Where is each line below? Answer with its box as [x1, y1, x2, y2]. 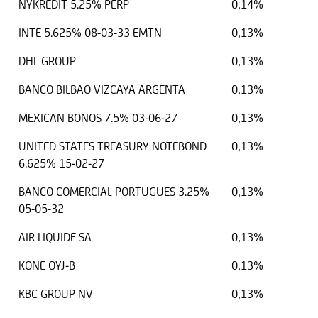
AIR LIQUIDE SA [18, 230, 92, 245]
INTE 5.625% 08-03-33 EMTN [18, 26, 162, 40]
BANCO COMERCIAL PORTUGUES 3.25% [18, 185, 209, 199]
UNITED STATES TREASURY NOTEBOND [18, 139, 207, 154]
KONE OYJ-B [18, 258, 75, 273]
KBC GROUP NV [18, 287, 93, 302]
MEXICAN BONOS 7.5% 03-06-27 [18, 111, 177, 126]
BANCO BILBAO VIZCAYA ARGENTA [18, 82, 185, 97]
